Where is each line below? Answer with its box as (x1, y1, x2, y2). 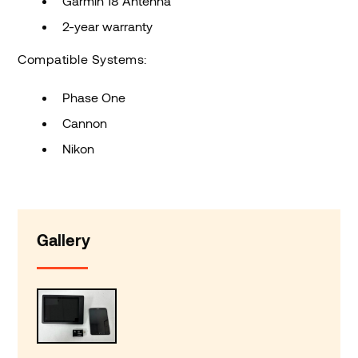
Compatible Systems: (18, 51, 147, 67)
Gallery (37, 230, 91, 250)
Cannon (62, 115, 108, 131)
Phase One (62, 89, 129, 105)
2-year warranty (62, 18, 157, 34)
